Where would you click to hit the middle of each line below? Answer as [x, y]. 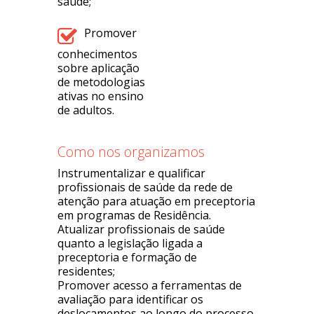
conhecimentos [98, 54]
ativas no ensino [101, 96]
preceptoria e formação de [128, 257]
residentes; [87, 271]
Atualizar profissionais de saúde [142, 229]
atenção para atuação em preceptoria [157, 201]
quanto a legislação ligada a [130, 243]
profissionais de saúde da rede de [145, 187]
